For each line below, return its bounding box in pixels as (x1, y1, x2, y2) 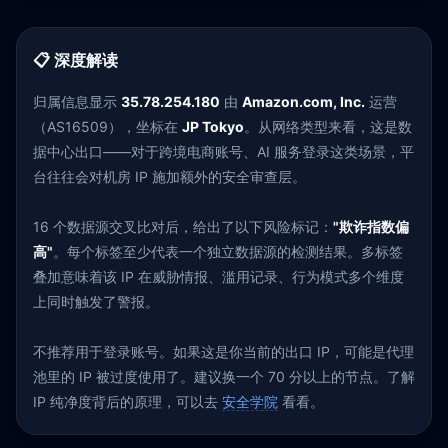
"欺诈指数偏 (333, 218, 409, 235)
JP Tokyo (182, 118, 244, 135)
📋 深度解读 (33, 50, 118, 70)
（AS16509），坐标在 (33, 118, 182, 135)
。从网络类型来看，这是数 (244, 118, 412, 135)
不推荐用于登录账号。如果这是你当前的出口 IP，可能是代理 (33, 343, 414, 360)
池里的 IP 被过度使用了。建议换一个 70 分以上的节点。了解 (33, 368, 415, 385)
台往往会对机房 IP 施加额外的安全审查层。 (33, 168, 306, 185)
